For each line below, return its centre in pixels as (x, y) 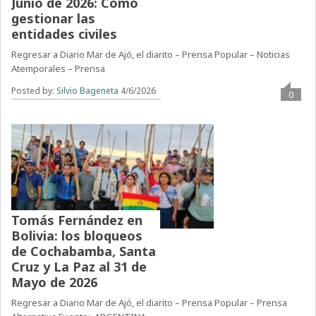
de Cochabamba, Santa (84, 251)
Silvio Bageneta (88, 91)
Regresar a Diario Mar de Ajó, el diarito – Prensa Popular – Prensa (150, 303)
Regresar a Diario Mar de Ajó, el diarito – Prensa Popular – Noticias (151, 55)
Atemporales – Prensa (59, 69)
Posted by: (34, 91)
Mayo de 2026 (55, 282)
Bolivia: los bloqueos (77, 236)
